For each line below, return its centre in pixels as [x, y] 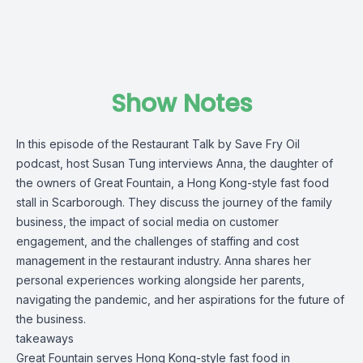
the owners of [55, 183]
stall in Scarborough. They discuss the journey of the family [174, 202]
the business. [51, 319]
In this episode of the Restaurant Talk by [126, 144]
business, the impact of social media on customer [147, 222]
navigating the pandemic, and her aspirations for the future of [180, 299]
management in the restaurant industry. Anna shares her [164, 261]
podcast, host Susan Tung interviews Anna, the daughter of [175, 163]
